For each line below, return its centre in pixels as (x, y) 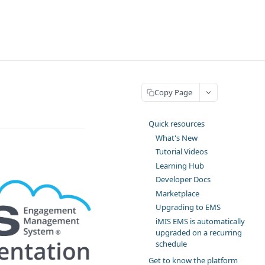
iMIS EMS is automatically (200, 221)
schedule (171, 243)
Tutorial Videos (182, 152)
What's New (177, 138)
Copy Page (173, 92)
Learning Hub (180, 165)
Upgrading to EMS (188, 207)
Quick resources (177, 124)
